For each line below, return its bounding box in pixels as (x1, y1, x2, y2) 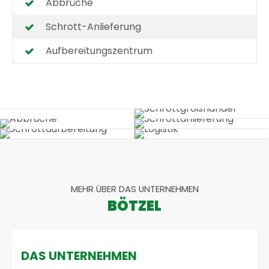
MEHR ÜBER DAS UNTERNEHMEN (70, 183, 199, 196)
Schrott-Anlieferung (46, 20, 142, 34)
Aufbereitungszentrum (46, 44, 153, 58)
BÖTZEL (107, 196, 162, 216)
